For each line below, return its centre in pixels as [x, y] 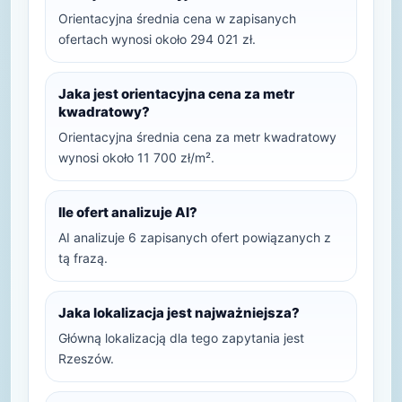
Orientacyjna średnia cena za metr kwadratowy [197, 137]
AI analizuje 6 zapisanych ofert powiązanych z [195, 237]
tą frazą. [83, 258]
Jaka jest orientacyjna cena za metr [176, 94]
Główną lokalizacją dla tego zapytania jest [181, 338]
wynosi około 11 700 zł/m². [136, 157]
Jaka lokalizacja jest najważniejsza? [179, 313]
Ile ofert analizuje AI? [128, 212]
